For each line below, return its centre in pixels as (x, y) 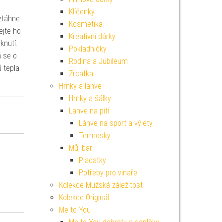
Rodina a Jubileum (98, 61)
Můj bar (80, 148)
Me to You (75, 210)
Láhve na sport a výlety (115, 123)
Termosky (94, 136)
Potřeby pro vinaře (108, 173)
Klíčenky (82, 12)
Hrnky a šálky (90, 98)
